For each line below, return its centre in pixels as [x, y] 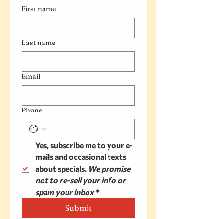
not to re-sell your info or [80, 180]
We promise [109, 168]
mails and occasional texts [81, 157]
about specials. [62, 168]
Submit [78, 208]
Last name [38, 43]
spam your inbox [65, 192]
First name [39, 9]
